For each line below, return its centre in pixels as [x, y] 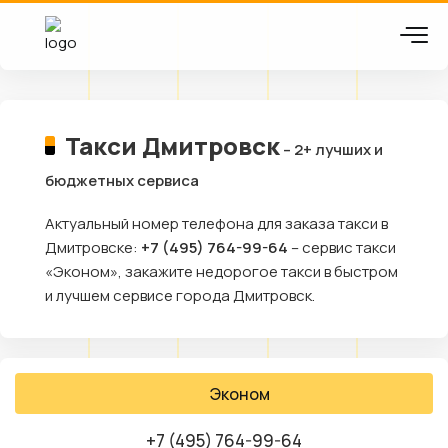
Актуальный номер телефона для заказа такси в [216, 223]
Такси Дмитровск [172, 145]
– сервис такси [342, 247]
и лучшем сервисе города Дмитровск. [180, 295]
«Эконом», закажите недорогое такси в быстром [221, 271]
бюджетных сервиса [122, 180]
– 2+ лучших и [331, 149]
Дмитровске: [93, 247]
